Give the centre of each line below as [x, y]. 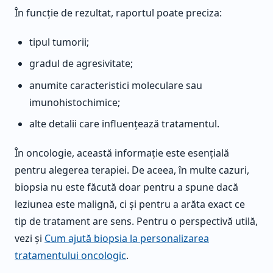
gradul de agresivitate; [81, 64]
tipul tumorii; [59, 42]
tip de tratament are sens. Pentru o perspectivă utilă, [136, 221]
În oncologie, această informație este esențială [122, 153]
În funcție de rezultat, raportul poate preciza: [118, 13]
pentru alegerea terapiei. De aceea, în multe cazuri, [132, 170]
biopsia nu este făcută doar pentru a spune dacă [126, 187]
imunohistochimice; [75, 102]
